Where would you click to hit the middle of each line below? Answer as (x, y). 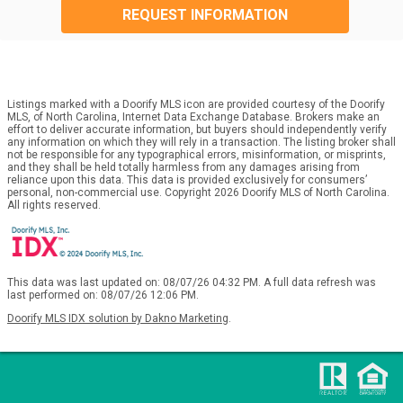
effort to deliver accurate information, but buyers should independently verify (197, 129)
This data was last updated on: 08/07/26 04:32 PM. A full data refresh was (192, 282)
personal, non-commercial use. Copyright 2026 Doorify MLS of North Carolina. (198, 192)
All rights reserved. (54, 205)
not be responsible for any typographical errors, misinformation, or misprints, (197, 154)
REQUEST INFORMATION (205, 14)
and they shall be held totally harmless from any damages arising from (184, 167)
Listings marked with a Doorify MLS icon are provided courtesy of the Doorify (196, 104)
